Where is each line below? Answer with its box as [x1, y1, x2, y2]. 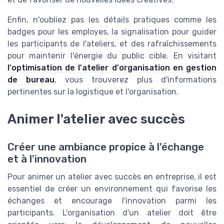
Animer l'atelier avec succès [7, 111, 185, 126]
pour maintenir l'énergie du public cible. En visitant [7, 51, 216, 61]
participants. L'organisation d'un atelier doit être [7, 207, 216, 217]
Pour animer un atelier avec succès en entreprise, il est [7, 171, 216, 181]
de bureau [7, 75, 54, 85]
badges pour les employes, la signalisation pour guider [7, 27, 216, 37]
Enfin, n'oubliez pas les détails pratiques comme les [7, 15, 216, 25]
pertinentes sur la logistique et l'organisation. [7, 87, 178, 97]
